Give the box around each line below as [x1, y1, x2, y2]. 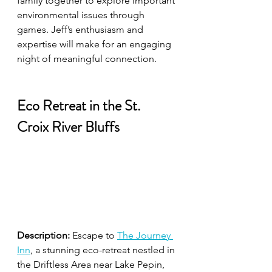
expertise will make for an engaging [17, 38, 174, 50]
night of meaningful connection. [17, 53, 157, 64]
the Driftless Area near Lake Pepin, [17, 258, 167, 270]
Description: [17, 229, 70, 241]
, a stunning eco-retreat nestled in [30, 243, 177, 256]
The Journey [117, 229, 173, 241]
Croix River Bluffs [17, 117, 120, 137]
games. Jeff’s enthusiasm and [17, 24, 146, 35]
